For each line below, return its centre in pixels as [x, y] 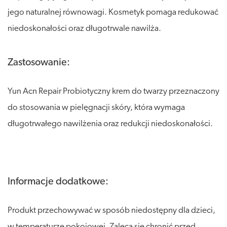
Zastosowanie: [39, 63]
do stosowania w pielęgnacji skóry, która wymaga [96, 107]
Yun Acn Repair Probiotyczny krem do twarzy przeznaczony [113, 91]
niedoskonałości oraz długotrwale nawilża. [84, 28]
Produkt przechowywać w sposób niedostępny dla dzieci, [111, 210]
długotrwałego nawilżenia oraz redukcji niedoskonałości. [110, 124]
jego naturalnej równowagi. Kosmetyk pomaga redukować [113, 12]
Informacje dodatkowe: [58, 182]
